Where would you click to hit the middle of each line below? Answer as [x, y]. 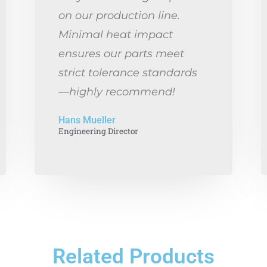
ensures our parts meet [121, 53]
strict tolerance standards [128, 72]
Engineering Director [98, 131]
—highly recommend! [117, 91]
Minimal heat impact [116, 34]
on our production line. [119, 15]
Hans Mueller [87, 120]
